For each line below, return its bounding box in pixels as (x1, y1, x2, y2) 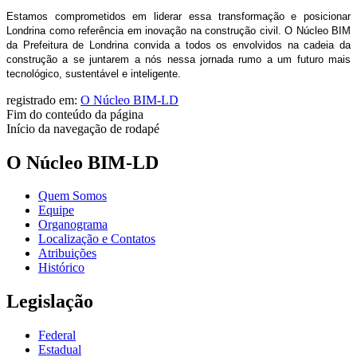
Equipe (38, 203, 74, 218)
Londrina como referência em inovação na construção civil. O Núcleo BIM (6, 24, 351, 37)
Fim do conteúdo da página (6, 107, 143, 121)
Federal (38, 328, 76, 343)
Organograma (38, 218, 108, 232)
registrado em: (6, 92, 80, 107)
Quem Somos (38, 189, 107, 203)
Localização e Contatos (38, 232, 155, 246)
